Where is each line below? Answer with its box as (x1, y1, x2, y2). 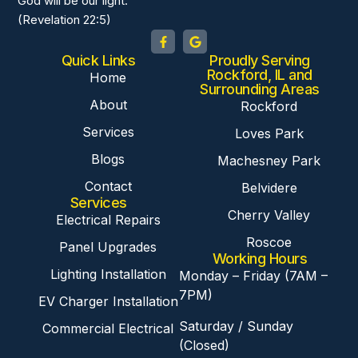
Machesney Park (217, 153, 321, 169)
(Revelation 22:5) (18, 12, 112, 28)
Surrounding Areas (200, 81, 320, 98)
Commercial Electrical (42, 320, 174, 337)
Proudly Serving (209, 52, 310, 70)
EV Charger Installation (38, 293, 178, 310)
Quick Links (61, 52, 136, 70)
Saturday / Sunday (179, 317, 293, 334)
